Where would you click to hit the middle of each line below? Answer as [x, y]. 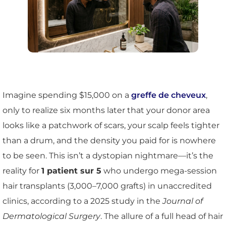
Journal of [183, 201]
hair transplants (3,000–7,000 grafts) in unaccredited [107, 186]
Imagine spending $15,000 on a [67, 95]
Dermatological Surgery [51, 216]
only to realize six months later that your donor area [106, 110]
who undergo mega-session [159, 171]
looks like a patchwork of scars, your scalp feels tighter [111, 126]
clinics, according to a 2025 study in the [82, 201]
